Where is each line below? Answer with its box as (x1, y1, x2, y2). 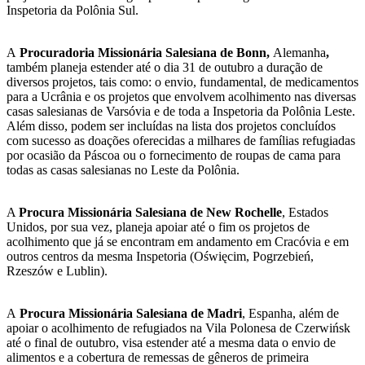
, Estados (282, 205, 328, 220)
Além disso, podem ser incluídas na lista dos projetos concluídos (7, 119, 336, 134)
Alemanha (273, 46, 326, 60)
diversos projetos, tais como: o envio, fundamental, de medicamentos (7, 75, 358, 90)
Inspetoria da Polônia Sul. (7, 3, 139, 18)
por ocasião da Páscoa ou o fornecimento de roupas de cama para (7, 148, 341, 163)
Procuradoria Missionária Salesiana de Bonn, (16, 46, 273, 60)
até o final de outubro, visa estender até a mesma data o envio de (7, 336, 336, 350)
